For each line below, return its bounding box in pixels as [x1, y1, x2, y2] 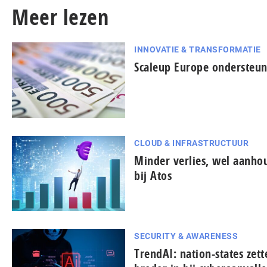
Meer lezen [12, 2, 108, 32]
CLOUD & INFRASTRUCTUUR [134, 138, 249, 148]
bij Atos [134, 167, 172, 184]
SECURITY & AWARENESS [134, 231, 238, 241]
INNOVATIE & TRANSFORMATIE [134, 45, 261, 54]
